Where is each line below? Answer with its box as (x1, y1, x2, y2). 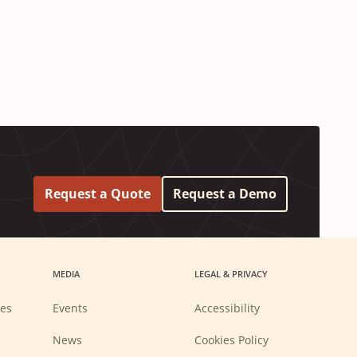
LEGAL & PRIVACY (194, 268, 268, 280)
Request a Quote (45, 185, 151, 203)
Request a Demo (173, 185, 277, 203)
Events (53, 300, 88, 316)
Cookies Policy (194, 332, 269, 348)
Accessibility (194, 300, 260, 316)
